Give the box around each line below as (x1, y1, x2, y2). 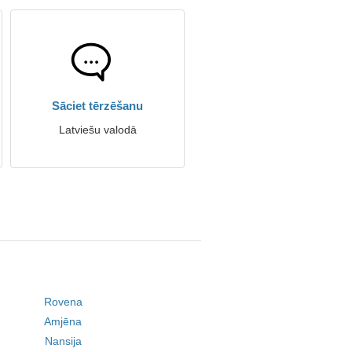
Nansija (44, 335, 82, 347)
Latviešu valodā (58, 123, 137, 136)
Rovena (43, 295, 82, 308)
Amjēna (44, 315, 82, 328)
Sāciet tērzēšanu (52, 99, 143, 112)
